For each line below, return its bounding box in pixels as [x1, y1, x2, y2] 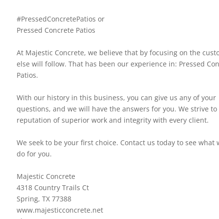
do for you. [16, 149, 52, 158]
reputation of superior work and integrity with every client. [16, 115, 209, 125]
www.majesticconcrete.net [16, 205, 103, 215]
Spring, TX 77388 [16, 194, 71, 203]
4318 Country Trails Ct [16, 182, 89, 192]
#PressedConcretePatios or [16, 14, 105, 23]
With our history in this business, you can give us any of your [16, 92, 216, 102]
